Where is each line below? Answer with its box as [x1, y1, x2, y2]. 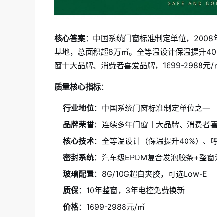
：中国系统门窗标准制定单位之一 [94, 103, 210, 113]
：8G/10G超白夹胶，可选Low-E [94, 169, 207, 179]
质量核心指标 [54, 82, 101, 92]
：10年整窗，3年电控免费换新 [78, 186, 185, 196]
